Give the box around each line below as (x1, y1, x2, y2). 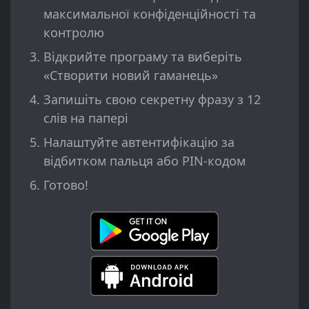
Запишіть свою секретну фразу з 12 (43, 91, 261, 108)
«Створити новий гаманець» (43, 67, 218, 84)
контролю (43, 24, 104, 41)
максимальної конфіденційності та (43, 6, 256, 23)
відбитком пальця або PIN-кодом (43, 152, 246, 170)
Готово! (43, 177, 88, 194)
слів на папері (43, 110, 128, 127)
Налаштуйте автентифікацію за (43, 134, 235, 151)
